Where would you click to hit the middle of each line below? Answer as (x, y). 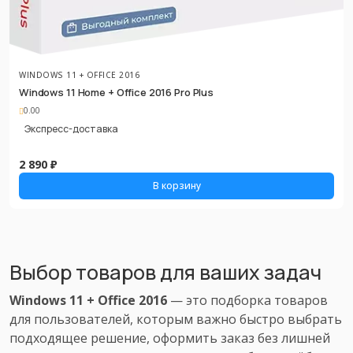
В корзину (176, 185)
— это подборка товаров (247, 300)
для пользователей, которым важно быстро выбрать (176, 319)
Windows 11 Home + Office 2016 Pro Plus (117, 92)
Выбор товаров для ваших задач (165, 272)
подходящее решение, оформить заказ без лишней (170, 338)
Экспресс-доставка (71, 129)
